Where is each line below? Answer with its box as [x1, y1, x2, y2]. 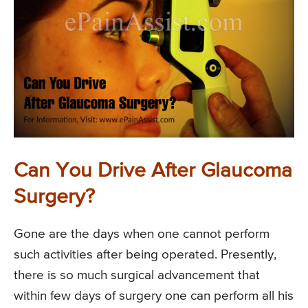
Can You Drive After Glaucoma [14, 160, 292, 181]
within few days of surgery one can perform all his [14, 289, 294, 302]
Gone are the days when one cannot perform [14, 227, 269, 241]
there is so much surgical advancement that [14, 268, 260, 282]
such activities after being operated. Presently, [14, 247, 276, 261]
